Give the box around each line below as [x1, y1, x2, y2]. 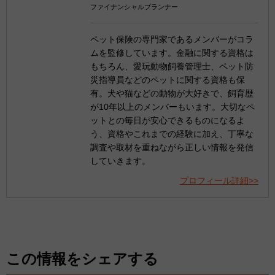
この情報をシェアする [6, 250, 158, 268]
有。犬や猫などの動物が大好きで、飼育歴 [90, 88, 254, 99]
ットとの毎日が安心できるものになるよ [90, 115, 245, 126]
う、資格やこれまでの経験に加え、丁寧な [90, 129, 254, 139]
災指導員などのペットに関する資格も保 [90, 75, 245, 85]
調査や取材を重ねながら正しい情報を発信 [90, 142, 254, 153]
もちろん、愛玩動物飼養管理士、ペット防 [90, 61, 254, 72]
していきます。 [90, 156, 150, 166]
